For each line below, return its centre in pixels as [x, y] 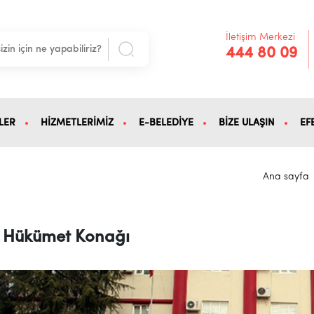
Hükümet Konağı [67, 238]
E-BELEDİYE [166, 123]
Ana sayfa [286, 177]
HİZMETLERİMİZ [77, 123]
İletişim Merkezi [261, 37]
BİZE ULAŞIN [246, 123]
